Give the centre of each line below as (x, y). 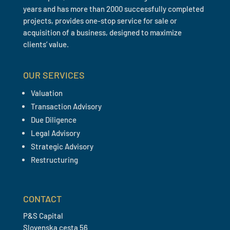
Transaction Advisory (66, 106)
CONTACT (42, 199)
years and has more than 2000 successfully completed (113, 9)
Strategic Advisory (62, 146)
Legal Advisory (55, 133)
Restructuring (54, 160)
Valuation (46, 93)
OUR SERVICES (54, 75)
